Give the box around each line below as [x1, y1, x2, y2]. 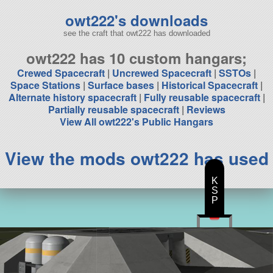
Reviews [186, 102, 225, 117]
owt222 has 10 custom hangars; [26, 48, 247, 69]
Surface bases [88, 78, 154, 93]
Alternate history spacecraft [8, 90, 136, 105]
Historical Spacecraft [161, 78, 258, 93]
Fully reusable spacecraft [143, 90, 260, 105]
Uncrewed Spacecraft [112, 66, 211, 80]
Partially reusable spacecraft [48, 102, 179, 117]
